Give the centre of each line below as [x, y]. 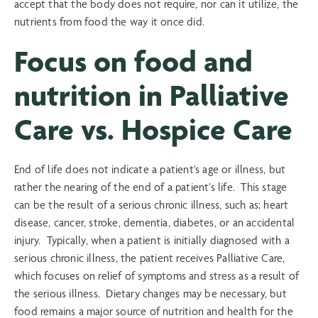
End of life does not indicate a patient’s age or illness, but [150, 170]
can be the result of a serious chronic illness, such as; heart [152, 205]
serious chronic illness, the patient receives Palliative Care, [150, 258]
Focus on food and [133, 61]
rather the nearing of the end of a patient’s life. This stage [151, 187]
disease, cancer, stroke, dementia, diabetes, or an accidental [155, 223]
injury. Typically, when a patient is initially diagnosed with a [152, 241]
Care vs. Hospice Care [153, 130]
